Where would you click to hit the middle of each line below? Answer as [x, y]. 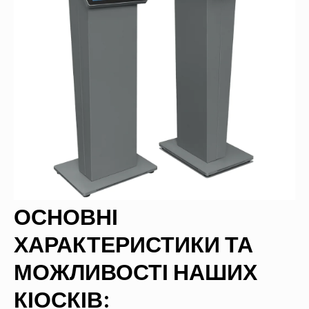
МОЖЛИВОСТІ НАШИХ [136, 272]
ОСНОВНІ [66, 217]
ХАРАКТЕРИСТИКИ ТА [133, 245]
